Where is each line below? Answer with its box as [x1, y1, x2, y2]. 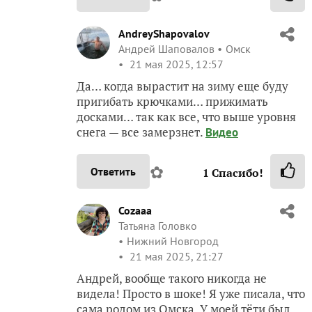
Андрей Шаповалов [118, 42, 214, 56]
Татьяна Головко [118, 219, 197, 233]
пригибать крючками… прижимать [77, 93, 268, 110]
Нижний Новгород [127, 234, 219, 249]
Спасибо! [209, 165, 263, 181]
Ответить [91, 164, 136, 179]
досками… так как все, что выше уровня [77, 109, 296, 125]
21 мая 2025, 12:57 [127, 57, 224, 72]
